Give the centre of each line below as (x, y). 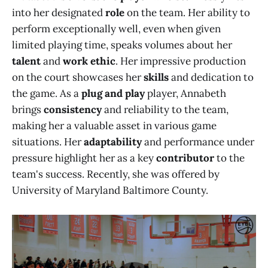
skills (157, 77)
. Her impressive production (181, 61)
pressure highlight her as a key (84, 158)
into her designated (59, 12)
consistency (73, 109)
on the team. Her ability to (187, 12)
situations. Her (48, 141)
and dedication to (212, 77)
